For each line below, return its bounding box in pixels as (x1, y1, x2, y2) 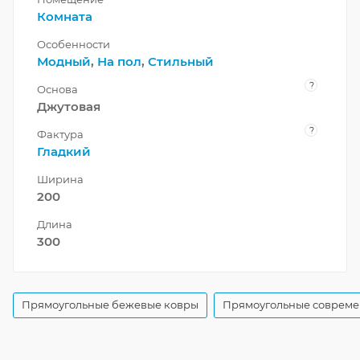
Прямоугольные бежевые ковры (22, 297, 198, 311)
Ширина (37, 172, 84, 186)
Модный (37, 53, 91, 69)
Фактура (37, 127, 84, 141)
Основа (37, 82, 78, 96)
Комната (37, 8, 92, 24)
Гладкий (37, 143, 91, 159)
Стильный (148, 53, 214, 69)
